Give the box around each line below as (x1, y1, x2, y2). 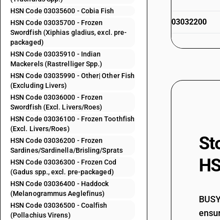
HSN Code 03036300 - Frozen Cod (10, 158, 117, 166)
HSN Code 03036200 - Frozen (10, 137, 103, 144)
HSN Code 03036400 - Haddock (10, 180, 109, 188)
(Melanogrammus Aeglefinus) (10, 190, 105, 197)
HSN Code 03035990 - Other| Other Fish (10, 72, 135, 80)
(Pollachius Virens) (10, 211, 71, 219)
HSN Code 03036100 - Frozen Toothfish (10, 115, 135, 123)
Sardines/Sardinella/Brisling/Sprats (10, 146, 123, 154)
